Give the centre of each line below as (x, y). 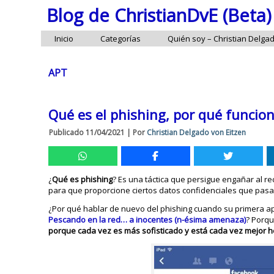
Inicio (64, 39)
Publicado (67, 132)
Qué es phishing (83, 179)
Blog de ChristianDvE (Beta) (159, 15)
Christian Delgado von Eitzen (197, 132)
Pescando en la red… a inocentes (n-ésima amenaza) (147, 220)
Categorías (121, 39)
